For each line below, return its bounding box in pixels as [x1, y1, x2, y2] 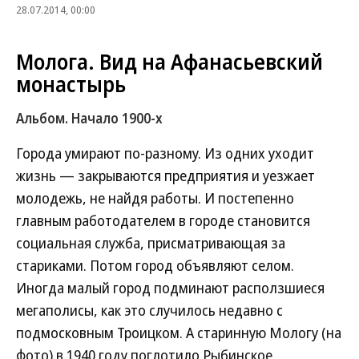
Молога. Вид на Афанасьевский [16, 47, 323, 76]
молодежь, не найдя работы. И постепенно [16, 188, 294, 208]
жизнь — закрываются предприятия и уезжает [16, 166, 315, 185]
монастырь [16, 70, 126, 99]
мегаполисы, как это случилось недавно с [16, 301, 283, 320]
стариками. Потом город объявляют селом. [16, 256, 294, 275]
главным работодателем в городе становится [16, 211, 310, 230]
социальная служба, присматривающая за [16, 233, 285, 252]
